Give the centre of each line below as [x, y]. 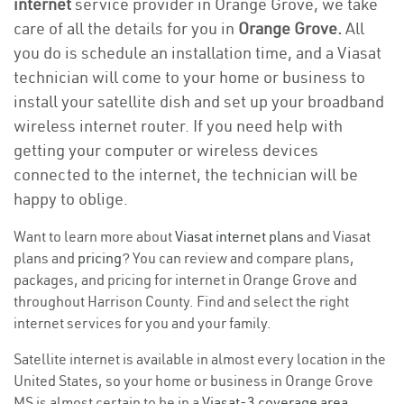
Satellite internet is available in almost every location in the [200, 359]
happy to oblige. [71, 199]
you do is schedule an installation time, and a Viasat [197, 53]
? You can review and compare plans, [238, 258]
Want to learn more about [94, 236]
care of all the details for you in [126, 28]
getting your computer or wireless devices [166, 150]
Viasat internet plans [239, 236]
